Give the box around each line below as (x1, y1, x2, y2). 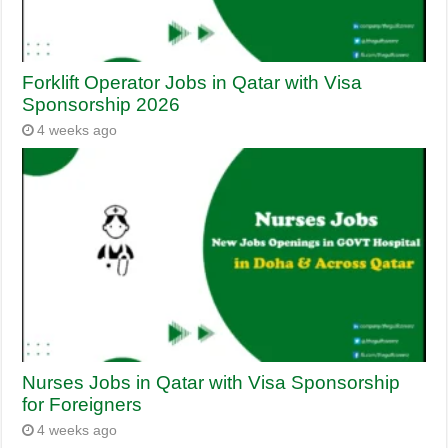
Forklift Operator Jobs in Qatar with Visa (22, 71, 363, 93)
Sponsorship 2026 (22, 93, 181, 115)
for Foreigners (22, 394, 143, 416)
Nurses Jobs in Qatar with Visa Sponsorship (22, 372, 401, 394)
